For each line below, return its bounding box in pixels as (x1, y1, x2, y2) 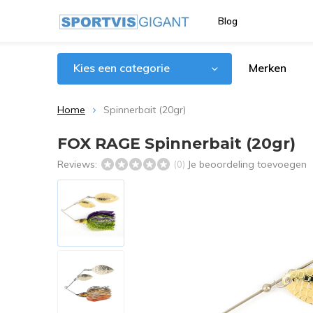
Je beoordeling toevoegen (187, 158, 307, 170)
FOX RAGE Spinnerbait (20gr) (57, 134, 296, 153)
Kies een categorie (73, 61, 170, 75)
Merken (249, 61, 286, 75)
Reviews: (57, 158, 100, 170)
